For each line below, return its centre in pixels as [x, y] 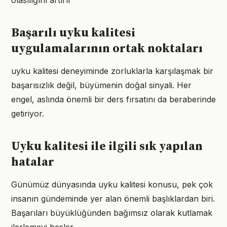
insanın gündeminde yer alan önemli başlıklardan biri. [113, 199]
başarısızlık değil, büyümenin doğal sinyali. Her [101, 85]
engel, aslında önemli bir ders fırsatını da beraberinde [113, 99]
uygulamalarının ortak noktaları [107, 49]
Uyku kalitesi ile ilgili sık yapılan [107, 146]
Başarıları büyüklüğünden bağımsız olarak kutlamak [112, 213]
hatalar [33, 162]
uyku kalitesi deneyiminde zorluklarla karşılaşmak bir [112, 71]
